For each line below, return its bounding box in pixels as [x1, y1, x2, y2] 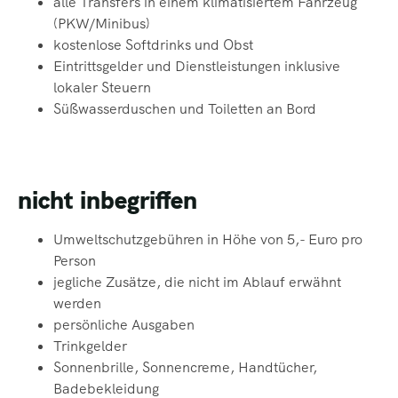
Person [53, 251, 96, 271]
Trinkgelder [53, 337, 127, 356]
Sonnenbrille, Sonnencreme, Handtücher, [53, 358, 317, 378]
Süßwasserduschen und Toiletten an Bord [53, 99, 316, 119]
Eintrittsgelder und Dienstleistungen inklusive [53, 57, 340, 76]
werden [53, 294, 101, 314]
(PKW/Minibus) [53, 14, 150, 34]
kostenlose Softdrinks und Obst [53, 36, 253, 55]
